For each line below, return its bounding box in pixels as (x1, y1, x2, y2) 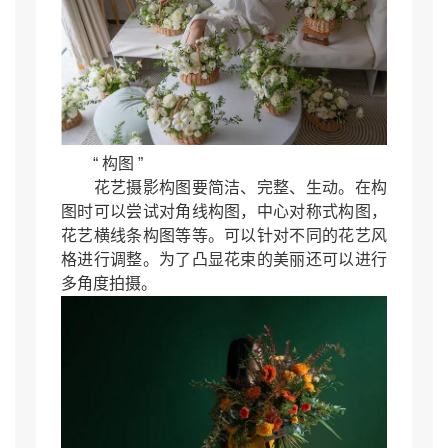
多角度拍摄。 (60, 275, 157, 293)
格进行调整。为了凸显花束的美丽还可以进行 (60, 251, 388, 269)
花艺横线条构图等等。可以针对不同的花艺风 (60, 227, 388, 245)
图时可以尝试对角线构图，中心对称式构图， (60, 203, 388, 221)
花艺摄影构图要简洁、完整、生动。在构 (60, 179, 388, 197)
